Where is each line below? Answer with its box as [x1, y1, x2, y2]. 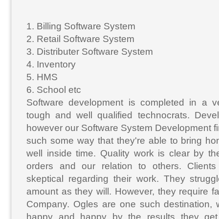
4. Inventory [26, 59, 76, 70]
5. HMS [26, 72, 58, 83]
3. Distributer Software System [26, 46, 153, 57]
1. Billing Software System [26, 21, 135, 32]
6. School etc [26, 85, 81, 95]
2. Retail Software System [26, 34, 134, 44]
